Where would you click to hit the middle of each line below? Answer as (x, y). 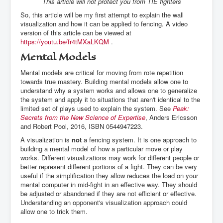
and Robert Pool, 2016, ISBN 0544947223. (82, 126)
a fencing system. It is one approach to (139, 140)
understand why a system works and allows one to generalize (109, 91)
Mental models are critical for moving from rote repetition (102, 73)
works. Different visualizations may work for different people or (110, 158)
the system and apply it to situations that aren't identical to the (110, 100)
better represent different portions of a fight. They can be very (109, 167)
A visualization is (46, 140)
